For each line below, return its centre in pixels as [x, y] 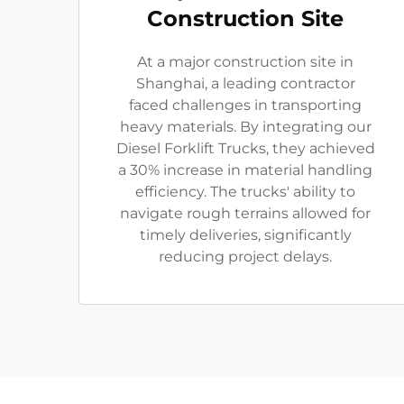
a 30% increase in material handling [245, 170]
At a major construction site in [245, 62]
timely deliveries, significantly [245, 235]
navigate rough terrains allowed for [245, 213]
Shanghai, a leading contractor [245, 83]
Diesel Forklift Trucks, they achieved [245, 148]
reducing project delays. [245, 257]
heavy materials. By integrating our [245, 127]
